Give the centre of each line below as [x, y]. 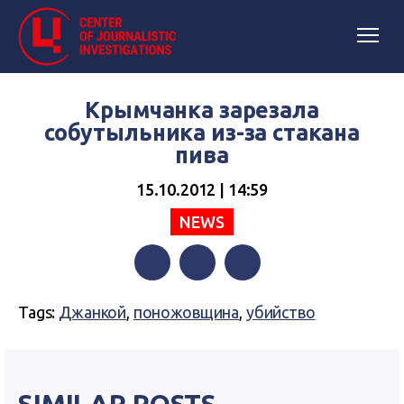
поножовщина [186, 312]
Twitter [202, 298]
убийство [280, 312]
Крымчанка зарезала [202, 110]
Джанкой [93, 312]
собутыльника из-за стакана [202, 133]
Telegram [255, 298]
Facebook [165, 298]
